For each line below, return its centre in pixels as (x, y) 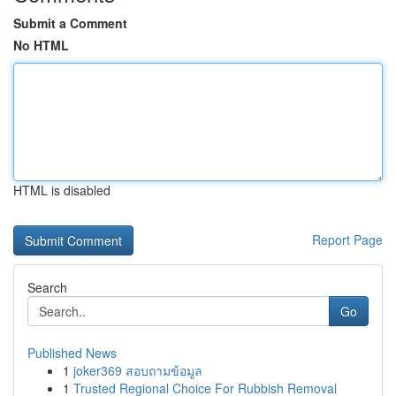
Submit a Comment (70, 23)
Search (47, 287)
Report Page (347, 240)
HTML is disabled (62, 190)
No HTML (41, 45)
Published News (72, 353)
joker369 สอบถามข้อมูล (138, 370)
